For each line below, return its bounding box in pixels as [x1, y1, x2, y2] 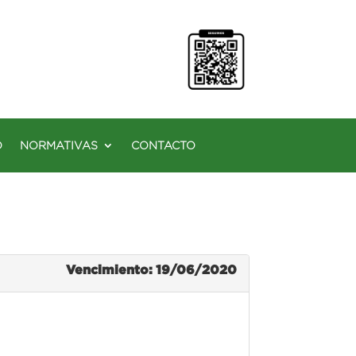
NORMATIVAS [20, 138, 98, 152]
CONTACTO [131, 138, 195, 152]
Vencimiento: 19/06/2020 [65, 261, 237, 277]
